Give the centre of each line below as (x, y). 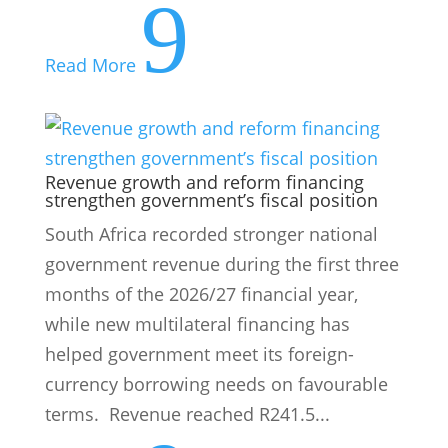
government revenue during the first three (221, 263)
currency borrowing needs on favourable (216, 383)
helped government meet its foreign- (199, 353)
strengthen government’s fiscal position (211, 199)
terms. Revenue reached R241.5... (187, 413)
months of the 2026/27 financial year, (201, 293)
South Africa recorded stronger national (211, 233)
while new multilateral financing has (197, 323)
